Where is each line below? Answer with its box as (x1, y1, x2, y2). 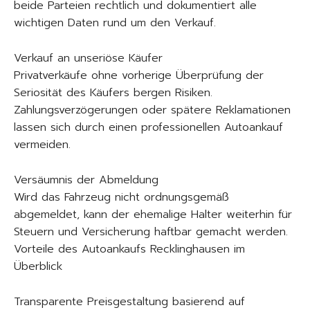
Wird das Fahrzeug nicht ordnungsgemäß (14, 188, 229, 206)
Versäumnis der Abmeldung (14, 171, 158, 188)
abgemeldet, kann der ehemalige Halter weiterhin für (14, 206, 292, 223)
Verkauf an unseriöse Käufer (14, 49, 163, 66)
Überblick (14, 257, 62, 275)
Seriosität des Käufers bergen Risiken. (14, 84, 212, 101)
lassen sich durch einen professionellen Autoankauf (14, 118, 283, 136)
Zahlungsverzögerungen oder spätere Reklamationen (14, 101, 291, 118)
